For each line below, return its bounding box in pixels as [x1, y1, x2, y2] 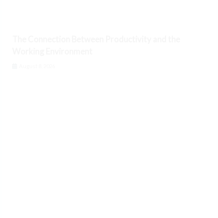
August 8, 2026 [18, 63, 55, 70]
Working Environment [12, 46, 92, 57]
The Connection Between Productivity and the [12, 34, 180, 45]
